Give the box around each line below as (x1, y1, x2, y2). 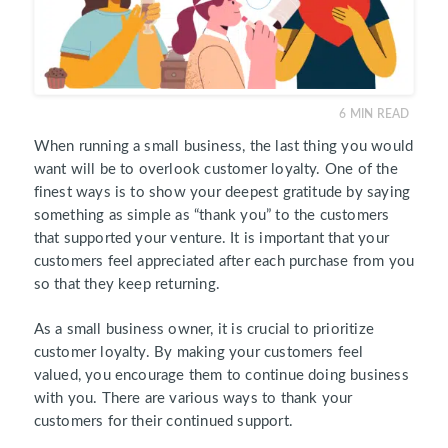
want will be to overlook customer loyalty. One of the (33, 161, 398, 177)
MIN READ (349, 107, 410, 120)
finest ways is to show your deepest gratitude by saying (33, 184, 411, 200)
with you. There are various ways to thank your (33, 390, 353, 406)
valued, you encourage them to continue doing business (33, 367, 409, 383)
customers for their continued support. (33, 413, 293, 429)
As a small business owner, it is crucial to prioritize (33, 321, 374, 337)
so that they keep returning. (33, 276, 220, 292)
